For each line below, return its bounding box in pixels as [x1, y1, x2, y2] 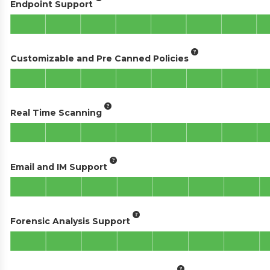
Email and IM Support [10, 161, 107, 172]
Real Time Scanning [10, 107, 102, 118]
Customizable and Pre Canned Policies [10, 52, 189, 64]
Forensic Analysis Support [10, 215, 130, 227]
